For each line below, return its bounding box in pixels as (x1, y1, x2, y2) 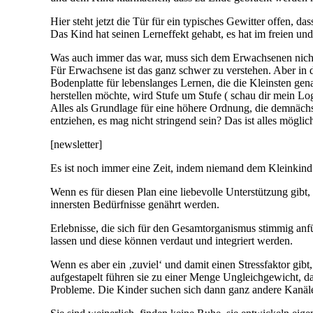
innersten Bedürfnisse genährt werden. (50, 198, 219, 211)
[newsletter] (50, 138, 102, 151)
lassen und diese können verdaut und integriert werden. (50, 235, 293, 247)
